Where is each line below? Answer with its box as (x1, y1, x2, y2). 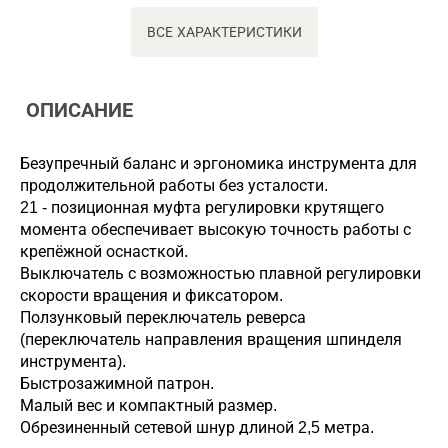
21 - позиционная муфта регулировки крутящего (20, 199, 384, 216)
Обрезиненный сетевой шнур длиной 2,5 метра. (20, 419, 374, 436)
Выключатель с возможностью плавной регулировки (20, 265, 421, 282)
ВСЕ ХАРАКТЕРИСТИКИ (146, 24, 302, 40)
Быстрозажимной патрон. (20, 375, 214, 392)
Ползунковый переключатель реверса (20, 309, 306, 326)
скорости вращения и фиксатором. (20, 287, 283, 304)
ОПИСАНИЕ (20, 99, 133, 121)
